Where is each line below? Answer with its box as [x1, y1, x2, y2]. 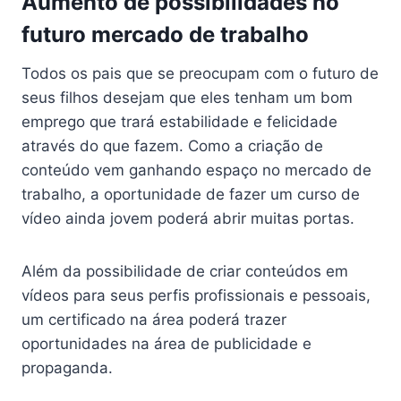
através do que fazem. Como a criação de [21, 137, 323, 156]
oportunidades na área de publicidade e [21, 335, 311, 354]
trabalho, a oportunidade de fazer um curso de [21, 185, 360, 204]
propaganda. [21, 359, 113, 378]
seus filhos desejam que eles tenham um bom [21, 89, 353, 107]
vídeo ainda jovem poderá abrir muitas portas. [21, 209, 354, 228]
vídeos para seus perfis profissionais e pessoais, [21, 286, 371, 305]
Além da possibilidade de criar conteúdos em [21, 262, 348, 281]
